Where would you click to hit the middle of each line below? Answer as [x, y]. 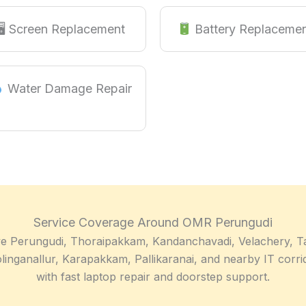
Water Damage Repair [68, 89]
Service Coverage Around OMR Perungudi [153, 223]
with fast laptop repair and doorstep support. [153, 277]
